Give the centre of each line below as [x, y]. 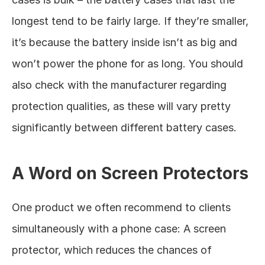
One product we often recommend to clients [121, 207]
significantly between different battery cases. [126, 127]
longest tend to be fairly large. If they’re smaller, [130, 21]
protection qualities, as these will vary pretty [121, 106]
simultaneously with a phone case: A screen [119, 229]
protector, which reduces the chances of [112, 250]
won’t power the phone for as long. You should [127, 64]
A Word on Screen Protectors [130, 173]
